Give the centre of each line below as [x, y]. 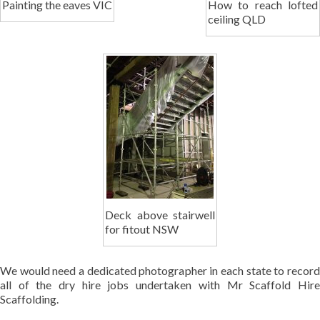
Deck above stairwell [160, 215]
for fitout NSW [141, 229]
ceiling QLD [236, 19]
